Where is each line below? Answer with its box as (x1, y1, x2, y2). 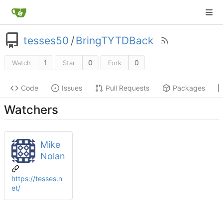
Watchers (4, 102, 58, 117)
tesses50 (23, 34, 69, 47)
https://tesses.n (11, 174, 62, 183)
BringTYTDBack (76, 34, 153, 47)
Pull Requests (106, 84, 149, 93)
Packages (173, 84, 205, 93)
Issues (62, 84, 82, 93)
